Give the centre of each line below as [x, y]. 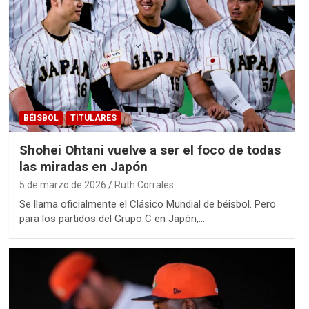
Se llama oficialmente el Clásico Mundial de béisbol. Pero [147, 205]
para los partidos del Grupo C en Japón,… [112, 219]
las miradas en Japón [83, 167]
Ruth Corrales [144, 185]
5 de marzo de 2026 [62, 185]
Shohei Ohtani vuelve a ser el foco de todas [150, 150]
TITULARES [93, 118]
